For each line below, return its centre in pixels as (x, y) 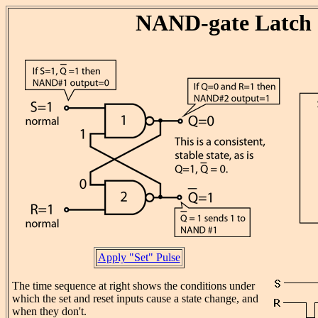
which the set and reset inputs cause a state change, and (135, 299)
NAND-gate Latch (223, 23)
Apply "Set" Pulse (139, 258)
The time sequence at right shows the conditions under (133, 286)
